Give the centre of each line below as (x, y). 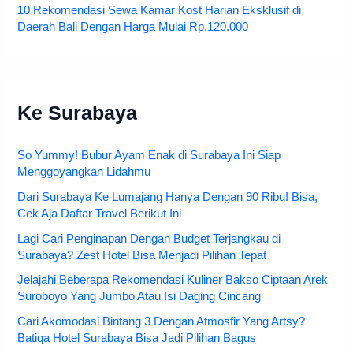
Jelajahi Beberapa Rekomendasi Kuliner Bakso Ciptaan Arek (173, 280)
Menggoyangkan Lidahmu (84, 171)
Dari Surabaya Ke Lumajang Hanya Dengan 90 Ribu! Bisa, (168, 197)
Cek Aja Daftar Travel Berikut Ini (100, 213)
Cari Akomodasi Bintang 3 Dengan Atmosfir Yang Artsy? (162, 322)
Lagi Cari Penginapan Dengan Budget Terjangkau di (149, 238)
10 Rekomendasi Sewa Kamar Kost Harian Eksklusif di (160, 10)
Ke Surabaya (78, 113)
